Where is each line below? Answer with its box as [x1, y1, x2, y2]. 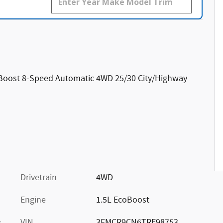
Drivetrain [20, 172, 57, 184]
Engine [20, 194, 46, 207]
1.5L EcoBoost [96, 194, 149, 207]
